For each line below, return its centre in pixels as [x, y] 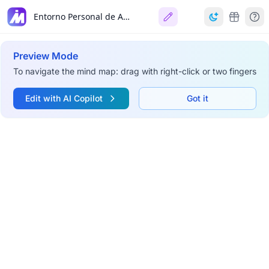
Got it [197, 98]
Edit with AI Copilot [64, 98]
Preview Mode [45, 56]
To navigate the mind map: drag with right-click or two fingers [134, 71]
